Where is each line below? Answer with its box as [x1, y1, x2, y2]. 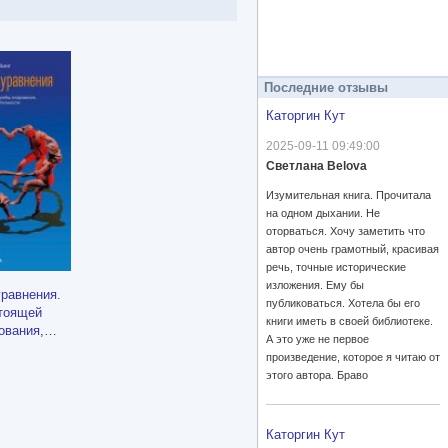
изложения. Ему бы [266, 279, 364, 292]
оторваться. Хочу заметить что [266, 225, 425, 238]
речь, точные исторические [266, 261, 406, 274]
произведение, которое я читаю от [266, 351, 440, 364]
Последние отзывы [264, 80, 388, 96]
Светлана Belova [266, 159, 367, 174]
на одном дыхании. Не [266, 207, 380, 220]
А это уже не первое [266, 333, 369, 346]
